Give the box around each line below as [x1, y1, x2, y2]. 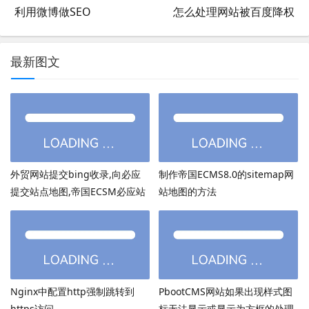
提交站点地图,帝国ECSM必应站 [10, 184, 146, 198]
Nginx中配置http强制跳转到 [10, 284, 134, 298]
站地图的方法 [158, 184, 217, 198]
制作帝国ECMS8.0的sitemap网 [158, 167, 294, 181]
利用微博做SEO [14, 3, 91, 19]
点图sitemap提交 [10, 201, 86, 215]
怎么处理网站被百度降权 [173, 3, 295, 19]
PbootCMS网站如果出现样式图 [158, 284, 292, 298]
